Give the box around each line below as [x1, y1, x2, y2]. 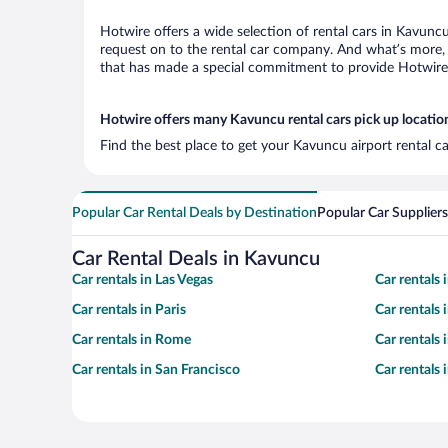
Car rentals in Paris [72, 303, 186, 317]
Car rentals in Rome [72, 333, 191, 347]
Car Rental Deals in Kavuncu [72, 249, 320, 269]
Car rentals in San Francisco [72, 363, 240, 377]
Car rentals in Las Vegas [72, 273, 213, 287]
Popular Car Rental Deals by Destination [72, 206, 317, 220]
